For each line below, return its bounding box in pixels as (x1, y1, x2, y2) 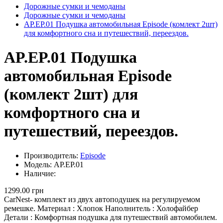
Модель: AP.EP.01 (24, 160, 84, 169)
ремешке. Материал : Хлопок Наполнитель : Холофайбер (4, 204, 198, 213)
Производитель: (24, 151, 80, 160)
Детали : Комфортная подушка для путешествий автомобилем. (4, 213, 217, 222)
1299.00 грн (4, 186, 44, 195)
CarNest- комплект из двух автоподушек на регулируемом (4, 195, 200, 204)
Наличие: (24, 169, 56, 178)
